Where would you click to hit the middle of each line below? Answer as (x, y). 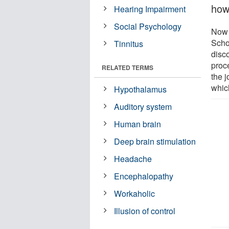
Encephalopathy (144, 176)
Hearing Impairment (150, 9)
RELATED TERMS (128, 67)
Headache (133, 158)
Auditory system (143, 106)
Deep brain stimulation (155, 141)
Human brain (138, 124)
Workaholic (135, 193)
